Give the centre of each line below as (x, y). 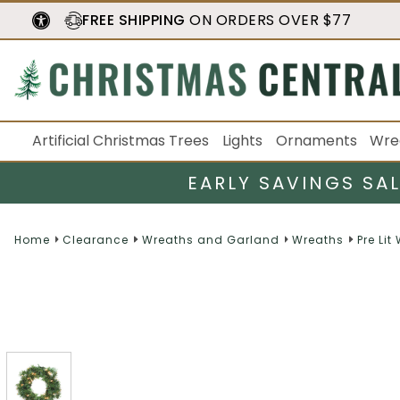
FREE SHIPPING (134, 20)
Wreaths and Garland (210, 239)
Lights (242, 141)
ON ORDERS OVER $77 (268, 20)
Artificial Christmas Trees (121, 141)
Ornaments (316, 141)
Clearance (96, 239)
